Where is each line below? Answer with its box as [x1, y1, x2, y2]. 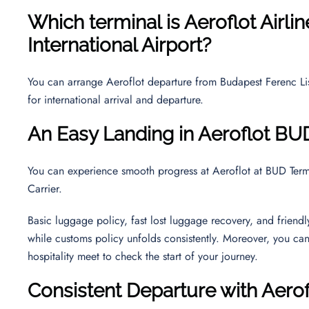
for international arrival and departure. [28, 91, 210, 108]
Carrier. [28, 180, 69, 197]
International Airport [28, 33, 202, 57]
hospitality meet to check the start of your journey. [28, 248, 261, 264]
